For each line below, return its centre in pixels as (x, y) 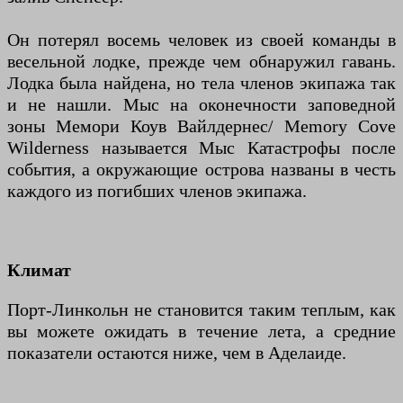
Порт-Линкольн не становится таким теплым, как (201, 310)
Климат (39, 270)
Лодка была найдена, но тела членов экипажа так (201, 83)
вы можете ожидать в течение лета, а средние (201, 331)
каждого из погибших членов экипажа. (157, 191)
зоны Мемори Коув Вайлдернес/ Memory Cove (201, 126)
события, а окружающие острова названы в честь (201, 170)
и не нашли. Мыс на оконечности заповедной (201, 105)
